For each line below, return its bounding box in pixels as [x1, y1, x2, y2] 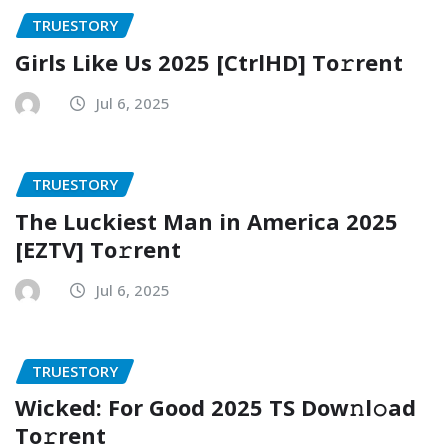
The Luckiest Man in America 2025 [15, 205, 398, 236]
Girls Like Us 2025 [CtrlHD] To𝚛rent [15, 46, 403, 77]
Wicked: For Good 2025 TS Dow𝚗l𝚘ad [15, 392, 416, 423]
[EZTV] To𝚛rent [15, 233, 181, 264]
